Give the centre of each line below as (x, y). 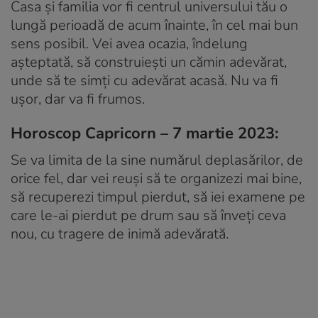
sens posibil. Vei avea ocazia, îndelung (129, 43)
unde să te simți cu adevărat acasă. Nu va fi (144, 80)
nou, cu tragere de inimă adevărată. (120, 234)
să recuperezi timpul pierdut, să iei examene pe (158, 197)
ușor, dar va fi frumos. (78, 99)
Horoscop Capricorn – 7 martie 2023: (144, 133)
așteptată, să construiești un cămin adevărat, (149, 62)
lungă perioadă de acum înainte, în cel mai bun (154, 25)
